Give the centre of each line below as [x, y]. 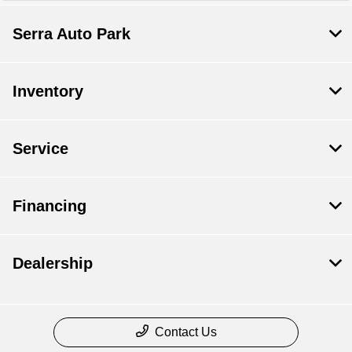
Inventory [48, 92]
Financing [49, 206]
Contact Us [185, 332]
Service [40, 149]
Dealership [53, 264]
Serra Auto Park [71, 34]
